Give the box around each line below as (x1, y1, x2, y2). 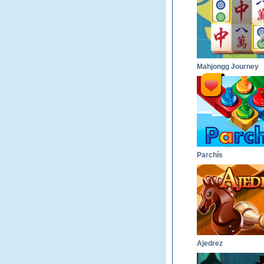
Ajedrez (197, 239, 223, 247)
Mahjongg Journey (197, 62, 259, 71)
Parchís (197, 151, 223, 159)
